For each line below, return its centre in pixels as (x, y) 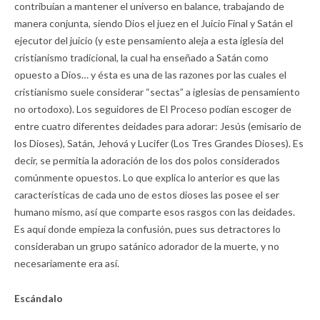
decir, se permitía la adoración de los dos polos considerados (147, 161)
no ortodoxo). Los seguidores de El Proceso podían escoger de (153, 109)
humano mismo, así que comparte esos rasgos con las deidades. (155, 212)
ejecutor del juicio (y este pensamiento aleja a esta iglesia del (149, 41)
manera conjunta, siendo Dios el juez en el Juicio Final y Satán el (154, 24)
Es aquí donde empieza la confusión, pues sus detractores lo (147, 229)
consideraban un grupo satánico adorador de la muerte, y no (147, 246)
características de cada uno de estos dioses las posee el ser (147, 195)
